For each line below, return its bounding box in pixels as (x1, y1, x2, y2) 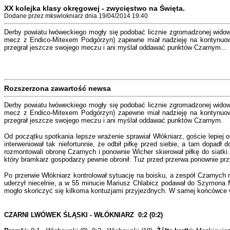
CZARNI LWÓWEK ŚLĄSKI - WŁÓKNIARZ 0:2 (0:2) (4, 211, 163, 219)
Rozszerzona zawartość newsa (4, 84, 111, 92)
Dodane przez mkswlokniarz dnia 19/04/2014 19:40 (4, 12, 148, 20)
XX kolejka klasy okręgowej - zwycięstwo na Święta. (4, 4, 185, 12)
